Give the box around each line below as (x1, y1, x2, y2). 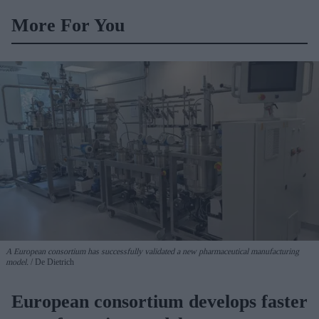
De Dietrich (35, 256, 74, 267)
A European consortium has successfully (6, 246, 145, 256)
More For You (11, 15, 125, 36)
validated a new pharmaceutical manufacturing (145, 246, 299, 256)
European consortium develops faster (11, 291, 308, 312)
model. (6, 256, 28, 267)
